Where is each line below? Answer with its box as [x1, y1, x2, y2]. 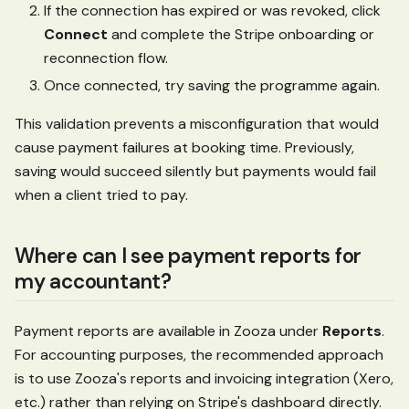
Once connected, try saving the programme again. [44, 76, 380, 96]
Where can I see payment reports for [15, 243, 362, 270]
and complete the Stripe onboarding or [108, 25, 374, 45]
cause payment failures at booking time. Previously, [15, 138, 354, 158]
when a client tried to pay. [15, 185, 188, 205]
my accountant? [15, 268, 172, 296]
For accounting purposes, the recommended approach [15, 345, 383, 365]
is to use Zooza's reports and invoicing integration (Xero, [15, 369, 393, 389]
